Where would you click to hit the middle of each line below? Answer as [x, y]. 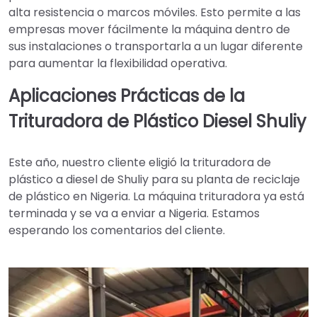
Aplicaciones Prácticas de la [127, 96]
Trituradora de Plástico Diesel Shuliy [157, 122]
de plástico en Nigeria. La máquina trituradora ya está [156, 196]
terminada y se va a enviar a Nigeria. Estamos [134, 213]
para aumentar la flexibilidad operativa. [118, 64]
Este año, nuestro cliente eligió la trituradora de [140, 162]
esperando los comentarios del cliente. [117, 230]
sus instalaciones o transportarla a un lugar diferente [156, 47]
